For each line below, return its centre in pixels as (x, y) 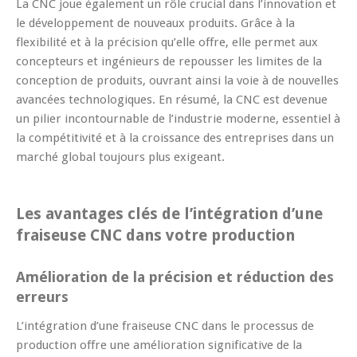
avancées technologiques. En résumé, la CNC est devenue (172, 99)
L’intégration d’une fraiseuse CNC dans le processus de (165, 326)
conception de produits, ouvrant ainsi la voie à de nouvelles (177, 80)
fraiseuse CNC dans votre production (155, 235)
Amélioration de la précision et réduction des (175, 277)
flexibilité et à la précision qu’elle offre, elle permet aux (167, 42)
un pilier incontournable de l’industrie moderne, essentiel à (178, 118)
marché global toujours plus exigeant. (120, 157)
